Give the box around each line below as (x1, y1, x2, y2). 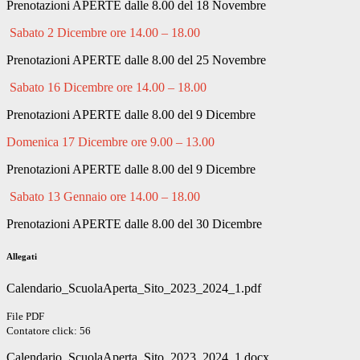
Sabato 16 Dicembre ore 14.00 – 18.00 (10, 80, 207, 95)
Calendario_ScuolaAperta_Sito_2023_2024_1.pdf (6, 281, 261, 296)
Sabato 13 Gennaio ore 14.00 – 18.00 (10, 190, 200, 204)
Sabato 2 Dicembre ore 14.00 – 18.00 (10, 26, 200, 40)
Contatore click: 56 (6, 325, 91, 337)
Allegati (6, 252, 37, 262)
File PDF (6, 310, 44, 323)
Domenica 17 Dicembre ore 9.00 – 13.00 (6, 135, 215, 149)
